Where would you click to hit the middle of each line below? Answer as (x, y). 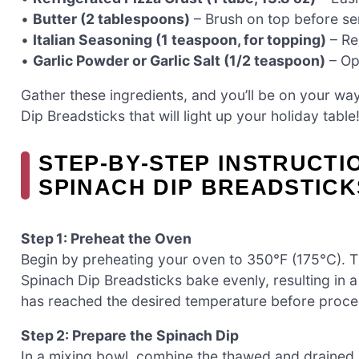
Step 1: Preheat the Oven (106, 238)
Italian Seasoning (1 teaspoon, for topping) (179, 39)
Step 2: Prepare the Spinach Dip (130, 336)
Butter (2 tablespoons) (111, 18)
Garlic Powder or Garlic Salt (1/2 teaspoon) (179, 60)
